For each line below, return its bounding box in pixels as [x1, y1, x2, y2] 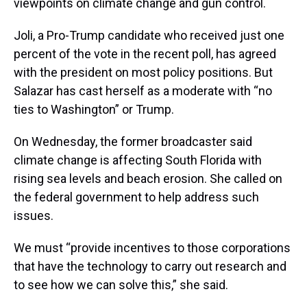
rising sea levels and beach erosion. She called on [14, 171, 282, 186]
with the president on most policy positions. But [14, 64, 273, 79]
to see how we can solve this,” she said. [14, 277, 228, 292]
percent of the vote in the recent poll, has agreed [14, 46, 276, 61]
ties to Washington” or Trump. [14, 101, 177, 116]
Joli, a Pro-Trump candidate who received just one [14, 27, 284, 42]
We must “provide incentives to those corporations [14, 240, 291, 255]
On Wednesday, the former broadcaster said [14, 134, 252, 149]
